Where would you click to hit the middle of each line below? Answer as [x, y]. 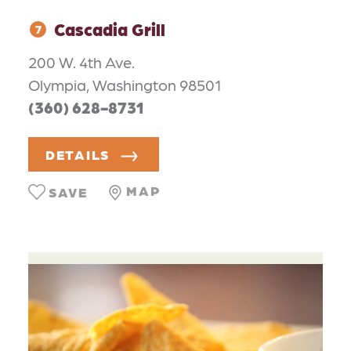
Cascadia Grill [110, 29]
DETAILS [78, 155]
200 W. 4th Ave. [81, 62]
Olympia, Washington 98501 [125, 84]
